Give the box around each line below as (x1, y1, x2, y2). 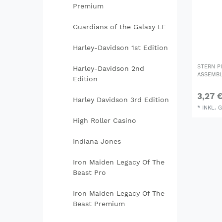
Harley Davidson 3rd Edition (72, 96, 169, 104)
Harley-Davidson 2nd (72, 64, 144, 73)
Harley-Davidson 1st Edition (72, 44, 168, 52)
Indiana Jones (72, 137, 121, 146)
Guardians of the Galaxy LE (72, 23, 166, 31)
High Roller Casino (72, 116, 136, 125)
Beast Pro (72, 168, 106, 177)
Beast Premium (72, 200, 125, 208)
